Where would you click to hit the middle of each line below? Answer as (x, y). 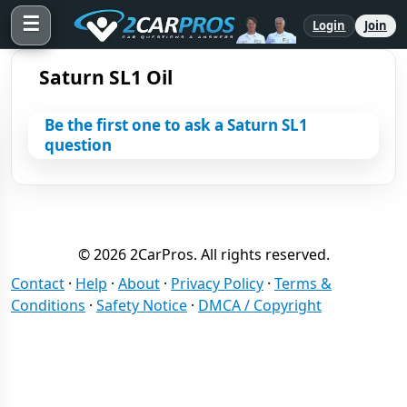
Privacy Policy (217, 283)
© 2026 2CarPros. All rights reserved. (203, 254)
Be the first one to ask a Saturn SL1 (176, 125)
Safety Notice (142, 305)
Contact (38, 283)
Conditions (48, 305)
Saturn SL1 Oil (106, 77)
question (78, 145)
